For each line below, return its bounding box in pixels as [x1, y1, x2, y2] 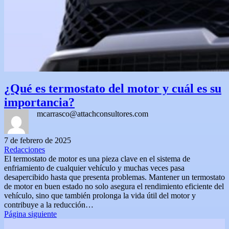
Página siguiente [4, 210, 57, 218]
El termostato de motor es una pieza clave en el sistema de [4, 154, 190, 163]
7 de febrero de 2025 [4, 136, 71, 145]
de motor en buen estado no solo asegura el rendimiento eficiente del [4, 182, 224, 191]
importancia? [4, 96, 75, 109]
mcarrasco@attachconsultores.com [37, 109, 148, 118]
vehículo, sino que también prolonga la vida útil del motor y [4, 191, 196, 200]
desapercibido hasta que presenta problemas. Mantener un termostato [4, 173, 225, 181]
